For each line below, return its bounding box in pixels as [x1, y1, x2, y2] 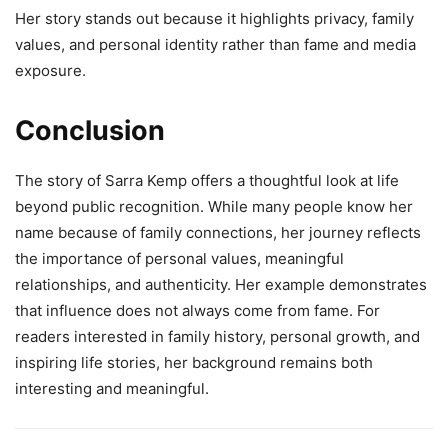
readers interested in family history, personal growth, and [15, 326, 420, 346]
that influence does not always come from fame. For [15, 300, 380, 320]
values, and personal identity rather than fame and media [15, 34, 416, 54]
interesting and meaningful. [15, 378, 209, 398]
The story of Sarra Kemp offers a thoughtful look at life [15, 170, 399, 190]
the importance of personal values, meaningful [15, 248, 344, 268]
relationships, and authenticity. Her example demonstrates [15, 274, 427, 294]
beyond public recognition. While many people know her [15, 196, 413, 216]
